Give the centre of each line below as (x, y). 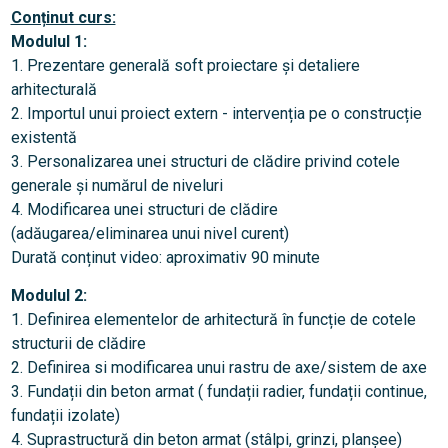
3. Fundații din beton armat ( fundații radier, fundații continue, (218, 392)
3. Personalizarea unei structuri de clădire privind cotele (205, 162)
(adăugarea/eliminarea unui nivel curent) (149, 234)
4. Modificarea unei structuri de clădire (144, 210)
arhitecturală (53, 90)
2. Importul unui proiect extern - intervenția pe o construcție (216, 114)
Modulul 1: (48, 42)
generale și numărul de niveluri (116, 186)
